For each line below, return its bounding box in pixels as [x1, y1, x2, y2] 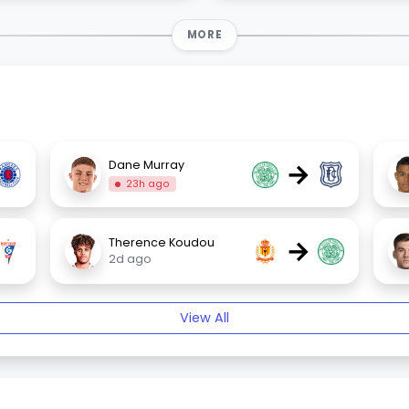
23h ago [125, 176, 170, 191]
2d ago [109, 251, 152, 267]
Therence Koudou [109, 235, 215, 251]
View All [180, 309, 229, 328]
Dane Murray [109, 156, 185, 173]
